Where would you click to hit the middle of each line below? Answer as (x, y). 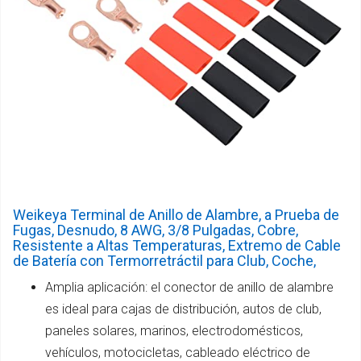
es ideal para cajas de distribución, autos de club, (183, 309)
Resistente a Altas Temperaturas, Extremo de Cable (177, 245)
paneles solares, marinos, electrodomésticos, (174, 330)
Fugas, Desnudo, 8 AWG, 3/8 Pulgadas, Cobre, (156, 230)
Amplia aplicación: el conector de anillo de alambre (189, 287)
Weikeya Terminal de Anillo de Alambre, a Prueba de (176, 214)
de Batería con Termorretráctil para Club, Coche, (164, 260)
